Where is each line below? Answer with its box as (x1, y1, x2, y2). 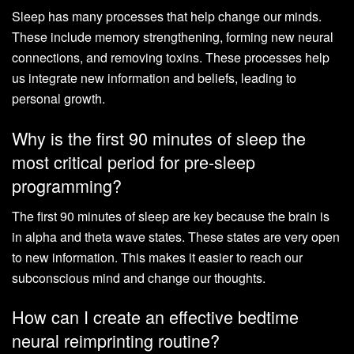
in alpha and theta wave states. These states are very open (12, 227, 340, 246)
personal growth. (12, 89, 105, 108)
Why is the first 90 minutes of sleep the (12, 125, 306, 150)
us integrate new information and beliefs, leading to (12, 69, 296, 88)
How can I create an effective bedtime (12, 304, 299, 330)
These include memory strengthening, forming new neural (12, 28, 333, 47)
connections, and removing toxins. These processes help (12, 48, 330, 67)
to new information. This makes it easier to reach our (12, 247, 303, 266)
